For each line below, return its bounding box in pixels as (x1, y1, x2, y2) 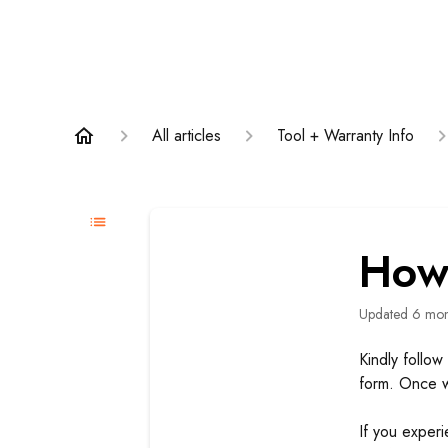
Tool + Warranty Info (277, 124, 414, 147)
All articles (152, 124, 221, 147)
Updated (368, 304, 409, 324)
